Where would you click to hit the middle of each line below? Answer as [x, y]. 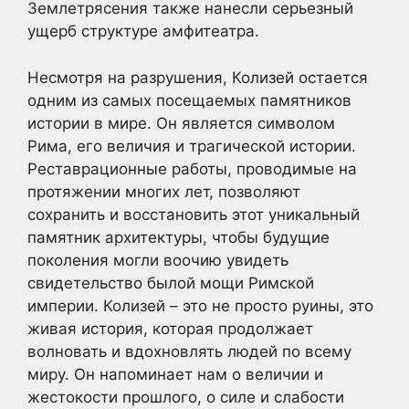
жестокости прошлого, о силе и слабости [186, 397]
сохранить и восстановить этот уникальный [194, 214]
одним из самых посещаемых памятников [189, 100]
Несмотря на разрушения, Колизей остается [198, 77]
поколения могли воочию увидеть [158, 260]
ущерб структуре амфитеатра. [143, 31]
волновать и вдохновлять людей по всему [189, 351]
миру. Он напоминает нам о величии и [175, 374]
